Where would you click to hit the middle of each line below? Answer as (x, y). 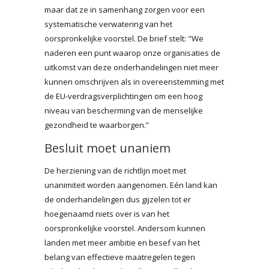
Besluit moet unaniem (107, 148)
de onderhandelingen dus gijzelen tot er (118, 199)
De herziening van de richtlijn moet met (115, 170)
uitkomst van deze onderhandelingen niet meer (131, 67)
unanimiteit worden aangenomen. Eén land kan (131, 185)
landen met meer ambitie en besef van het (122, 242)
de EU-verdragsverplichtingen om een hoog (123, 96)
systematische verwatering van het (108, 24)
